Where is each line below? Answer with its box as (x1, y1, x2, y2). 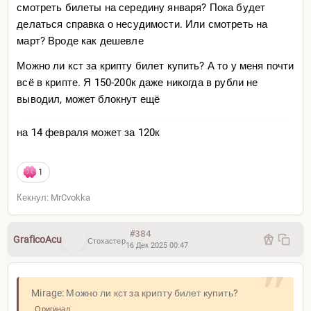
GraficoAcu (13, 233, 62, 245)
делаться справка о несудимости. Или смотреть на (17, 17, 268, 31)
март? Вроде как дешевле (17, 34, 146, 47)
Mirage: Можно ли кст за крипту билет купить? (31, 287, 238, 299)
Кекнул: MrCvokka (17, 192, 91, 203)
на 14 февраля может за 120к (17, 126, 160, 139)
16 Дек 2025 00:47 (125, 241, 188, 251)
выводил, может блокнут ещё (17, 92, 163, 106)
